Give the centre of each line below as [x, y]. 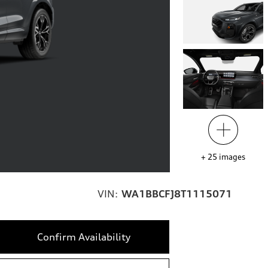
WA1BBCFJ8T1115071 [177, 194]
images [232, 157]
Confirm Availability [83, 237]
